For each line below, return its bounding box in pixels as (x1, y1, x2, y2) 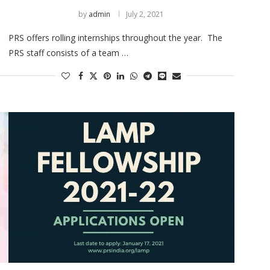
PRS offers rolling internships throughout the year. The (8, 31, 222, 43)
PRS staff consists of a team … (8, 46, 128, 58)
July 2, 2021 (126, 8, 165, 19)
